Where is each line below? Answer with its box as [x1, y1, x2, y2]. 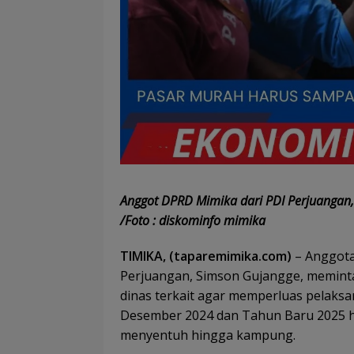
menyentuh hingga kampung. [120, 326, 296, 344]
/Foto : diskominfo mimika [120, 211, 265, 229]
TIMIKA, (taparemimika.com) [120, 247, 292, 265]
